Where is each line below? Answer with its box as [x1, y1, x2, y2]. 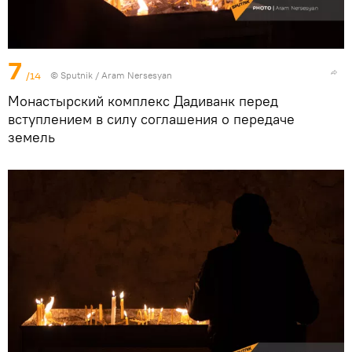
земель [8, 128, 55, 147]
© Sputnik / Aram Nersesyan [50, 69, 172, 82]
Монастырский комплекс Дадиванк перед [8, 92, 278, 111]
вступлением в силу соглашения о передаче [8, 110, 295, 129]
